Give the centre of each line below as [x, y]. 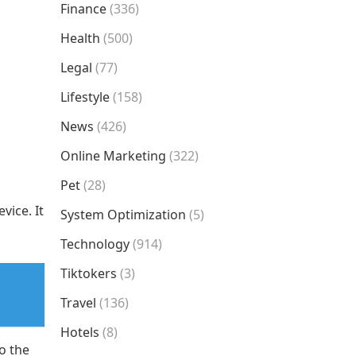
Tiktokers [89, 273]
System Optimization [123, 215]
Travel [78, 303]
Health [80, 38]
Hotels [80, 332]
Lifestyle [85, 97]
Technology [95, 244]
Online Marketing [113, 156]
